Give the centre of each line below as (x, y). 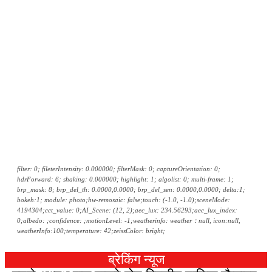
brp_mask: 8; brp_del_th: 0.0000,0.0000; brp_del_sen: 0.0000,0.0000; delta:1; (131, 190)
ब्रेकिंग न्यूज (136, 260)
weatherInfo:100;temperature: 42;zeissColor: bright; (91, 231)
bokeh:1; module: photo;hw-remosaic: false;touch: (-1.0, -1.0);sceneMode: (124, 200)
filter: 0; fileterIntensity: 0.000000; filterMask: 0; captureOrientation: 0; (119, 169)
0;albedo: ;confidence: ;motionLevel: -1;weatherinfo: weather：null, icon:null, (129, 221)
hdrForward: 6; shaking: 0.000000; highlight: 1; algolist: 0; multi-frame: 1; (125, 179)
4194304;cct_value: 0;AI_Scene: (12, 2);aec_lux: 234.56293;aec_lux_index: (127, 210)
